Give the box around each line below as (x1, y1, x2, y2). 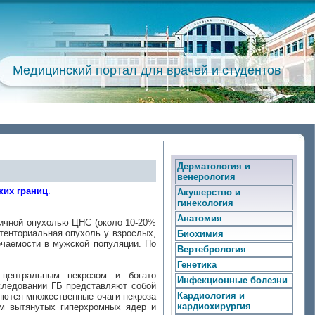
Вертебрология (177, 244, 246, 255)
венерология (177, 172, 236, 182)
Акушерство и (177, 187, 240, 198)
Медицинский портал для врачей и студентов (13, 63, 281, 77)
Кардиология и (177, 290, 245, 301)
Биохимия (177, 229, 224, 239)
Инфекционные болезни (177, 275, 288, 285)
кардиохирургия (177, 301, 251, 311)
